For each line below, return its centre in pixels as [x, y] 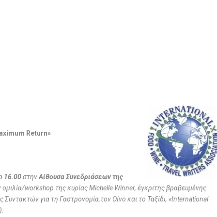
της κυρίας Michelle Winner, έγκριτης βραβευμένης [130, 188]
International [190, 199]
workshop [39, 188]
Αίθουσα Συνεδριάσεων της [81, 177]
